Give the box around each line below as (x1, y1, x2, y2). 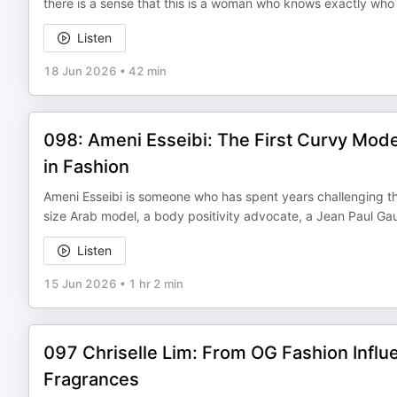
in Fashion (43, 156, 129, 177)
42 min (128, 64, 167, 78)
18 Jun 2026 (43, 64, 117, 78)
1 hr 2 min (128, 276, 183, 291)
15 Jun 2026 (43, 276, 117, 291)
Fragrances (43, 369, 139, 390)
